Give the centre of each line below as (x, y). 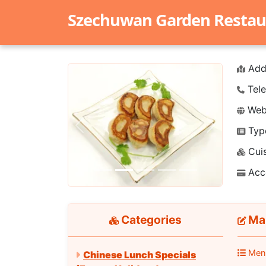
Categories (151, 220)
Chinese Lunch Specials (140, 254)
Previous (98, 132)
